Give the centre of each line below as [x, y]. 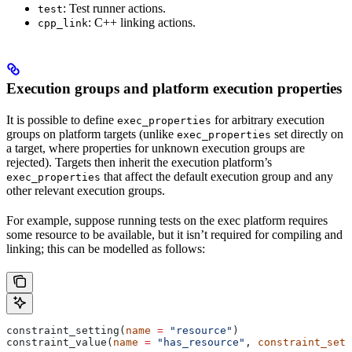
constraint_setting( [66, 330]
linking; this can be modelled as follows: [106, 248]
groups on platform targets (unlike [92, 134]
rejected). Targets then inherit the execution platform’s [139, 162]
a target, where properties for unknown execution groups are [156, 148]
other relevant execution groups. [86, 190]
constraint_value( [60, 342]
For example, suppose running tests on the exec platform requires [167, 220]
